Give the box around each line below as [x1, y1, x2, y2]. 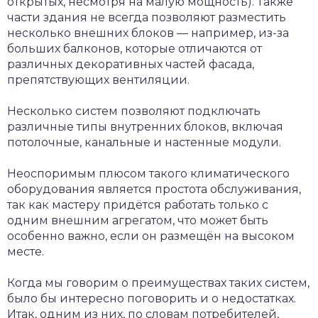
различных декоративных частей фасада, [7, 57, 254, 72]
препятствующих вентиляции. [7, 73, 190, 87]
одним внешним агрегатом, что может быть [7, 214, 268, 228]
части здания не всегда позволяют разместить [7, 11, 286, 25]
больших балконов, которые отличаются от [7, 42, 262, 56]
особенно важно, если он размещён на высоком [7, 229, 295, 243]
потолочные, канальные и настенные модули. [7, 136, 281, 150]
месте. [7, 245, 44, 259]
